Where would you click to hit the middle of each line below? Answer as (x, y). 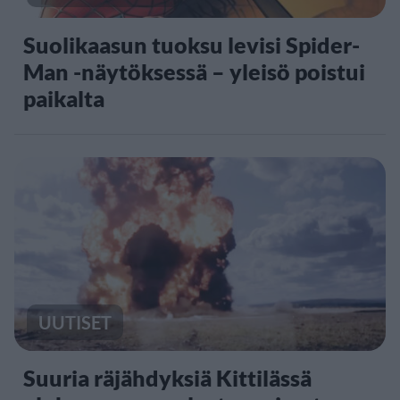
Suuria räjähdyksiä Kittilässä (167, 377)
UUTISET (75, 322)
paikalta (64, 99)
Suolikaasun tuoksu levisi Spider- (192, 45)
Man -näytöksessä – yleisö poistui (194, 72)
